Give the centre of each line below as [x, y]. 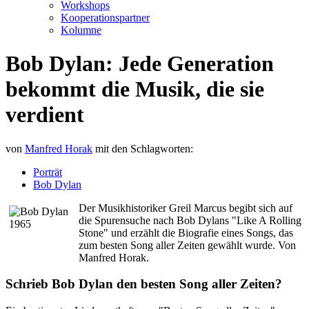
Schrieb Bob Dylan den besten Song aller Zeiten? [144, 284]
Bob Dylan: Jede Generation [140, 64]
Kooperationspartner [105, 17]
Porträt [48, 172]
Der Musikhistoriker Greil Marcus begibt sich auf [186, 208]
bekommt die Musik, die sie [135, 89]
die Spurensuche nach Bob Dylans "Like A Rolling [190, 220]
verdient [45, 115]
